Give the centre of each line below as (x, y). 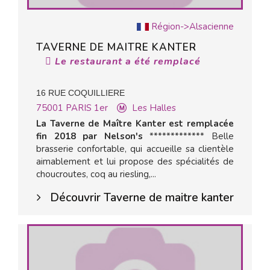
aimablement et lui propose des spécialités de (135, 162)
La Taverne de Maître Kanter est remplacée (135, 124)
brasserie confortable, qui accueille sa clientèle (135, 149)
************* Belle (188, 136)
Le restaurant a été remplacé (126, 61)
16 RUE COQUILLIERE (80, 93)
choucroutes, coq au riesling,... (96, 174)
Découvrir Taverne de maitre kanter (142, 198)
